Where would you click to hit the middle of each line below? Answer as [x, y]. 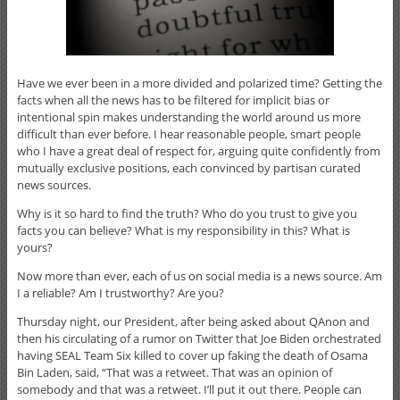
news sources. [54, 184]
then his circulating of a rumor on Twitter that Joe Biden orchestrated [199, 338]
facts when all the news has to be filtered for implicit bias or [173, 100]
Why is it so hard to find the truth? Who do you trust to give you [187, 213]
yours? [34, 247]
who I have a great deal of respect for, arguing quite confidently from [198, 150]
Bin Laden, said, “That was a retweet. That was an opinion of [174, 372]
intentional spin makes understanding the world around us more [188, 117]
